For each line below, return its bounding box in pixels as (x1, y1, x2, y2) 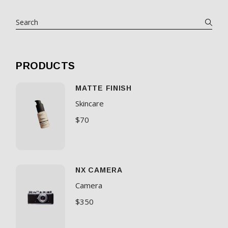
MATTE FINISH (75, 84, 132, 93)
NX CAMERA (75, 166, 123, 175)
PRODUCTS (16, 60, 75, 71)
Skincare (75, 98, 104, 109)
